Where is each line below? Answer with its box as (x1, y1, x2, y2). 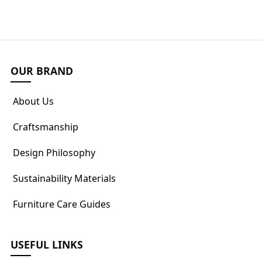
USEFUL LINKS (11, 237, 83, 251)
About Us (13, 94, 54, 108)
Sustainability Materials (13, 171, 116, 185)
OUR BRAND (11, 63, 73, 78)
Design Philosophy (13, 146, 95, 159)
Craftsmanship (13, 120, 78, 133)
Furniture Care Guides (13, 197, 111, 211)
